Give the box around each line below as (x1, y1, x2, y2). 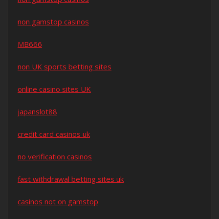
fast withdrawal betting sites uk (18, 174, 124, 184)
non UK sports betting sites (18, 62, 111, 72)
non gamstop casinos (18, 17, 89, 27)
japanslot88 (18, 107, 57, 117)
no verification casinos (18, 152, 92, 162)
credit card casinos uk (18, 129, 90, 139)
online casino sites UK (18, 84, 91, 94)
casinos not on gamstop (18, 197, 98, 207)
